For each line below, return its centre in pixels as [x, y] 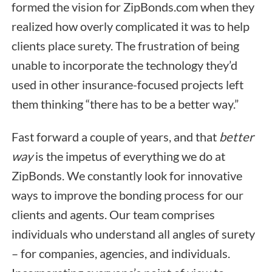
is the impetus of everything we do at [129, 156]
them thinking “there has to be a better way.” [125, 104]
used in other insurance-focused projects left [127, 85]
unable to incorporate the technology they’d [124, 65]
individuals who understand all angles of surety [133, 233]
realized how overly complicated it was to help [130, 26]
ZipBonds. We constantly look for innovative [127, 175]
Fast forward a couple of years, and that [115, 136]
